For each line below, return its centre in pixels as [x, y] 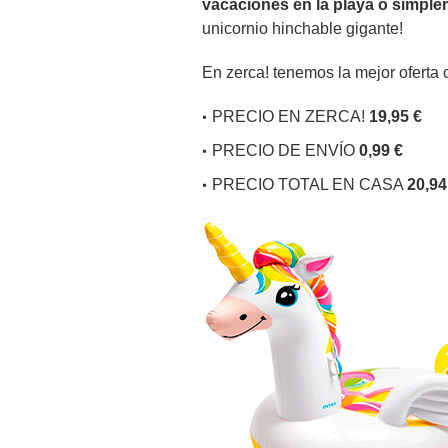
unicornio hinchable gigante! [302, 28]
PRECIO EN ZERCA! [290, 116]
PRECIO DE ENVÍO [285, 150]
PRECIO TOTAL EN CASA [309, 184]
